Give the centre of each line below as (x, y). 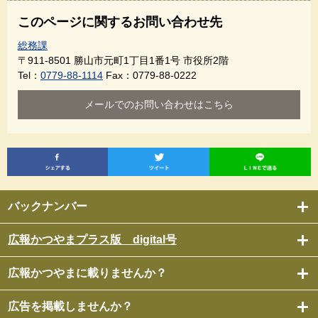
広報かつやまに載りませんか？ (87, 273)
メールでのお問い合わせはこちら (159, 105)
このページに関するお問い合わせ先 (120, 22)
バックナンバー (48, 207)
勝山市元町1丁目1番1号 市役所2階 (151, 61)
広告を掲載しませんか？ (70, 307)
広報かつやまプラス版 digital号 (92, 240)
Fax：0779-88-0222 (151, 76)
